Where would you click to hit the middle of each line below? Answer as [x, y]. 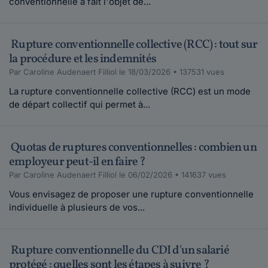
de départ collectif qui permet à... [80, 105]
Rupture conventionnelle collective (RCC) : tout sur [133, 45]
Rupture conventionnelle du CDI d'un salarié [119, 251]
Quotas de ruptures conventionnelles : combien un [133, 148]
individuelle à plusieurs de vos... [77, 208]
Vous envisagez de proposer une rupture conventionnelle [131, 194]
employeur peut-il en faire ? [77, 162]
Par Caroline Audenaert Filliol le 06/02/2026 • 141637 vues [118, 175]
